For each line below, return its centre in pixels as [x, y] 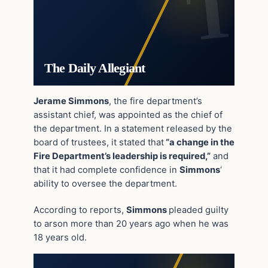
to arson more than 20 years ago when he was [131, 224]
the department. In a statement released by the [133, 128]
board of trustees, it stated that [99, 142]
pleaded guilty [199, 210]
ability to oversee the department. [105, 183]
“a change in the [199, 142]
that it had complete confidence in [106, 170]
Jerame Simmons [71, 101]
